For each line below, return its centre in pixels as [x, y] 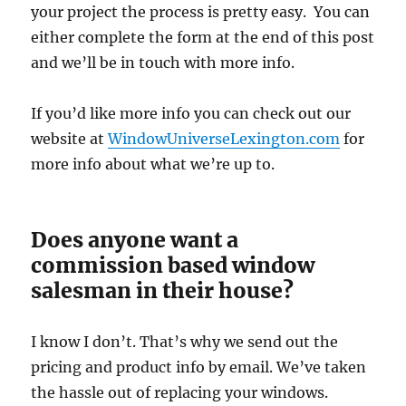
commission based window [173, 265]
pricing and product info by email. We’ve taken [199, 367]
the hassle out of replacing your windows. [180, 392]
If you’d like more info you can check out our [191, 113]
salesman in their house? [163, 290]
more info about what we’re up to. [153, 164]
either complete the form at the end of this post [203, 37]
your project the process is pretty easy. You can [201, 11]
